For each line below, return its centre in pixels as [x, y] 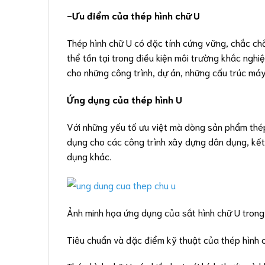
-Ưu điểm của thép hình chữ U [133, 15]
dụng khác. [89, 156]
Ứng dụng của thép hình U [125, 99]
